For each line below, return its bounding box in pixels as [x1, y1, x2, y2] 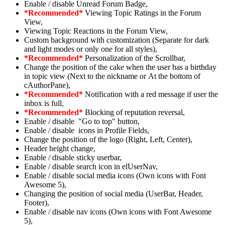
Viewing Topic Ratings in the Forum [83, 9, 201, 18]
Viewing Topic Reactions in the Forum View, [24, 27, 168, 36]
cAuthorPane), [24, 81, 70, 90]
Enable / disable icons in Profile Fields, [24, 126, 149, 135]
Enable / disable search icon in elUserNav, [24, 162, 158, 171]
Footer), [24, 198, 49, 207]
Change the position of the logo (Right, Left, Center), [24, 135, 192, 144]
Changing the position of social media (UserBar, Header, [24, 189, 203, 198]
